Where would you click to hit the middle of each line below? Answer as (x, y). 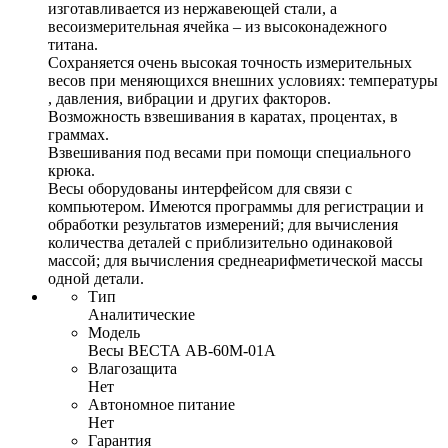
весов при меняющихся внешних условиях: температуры (243, 81)
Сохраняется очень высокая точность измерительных (230, 63)
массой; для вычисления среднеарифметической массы (235, 261)
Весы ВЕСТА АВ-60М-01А (182, 351)
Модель (114, 333)
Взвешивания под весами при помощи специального (229, 153)
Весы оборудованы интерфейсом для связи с (200, 189)
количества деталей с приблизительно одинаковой (220, 243)
